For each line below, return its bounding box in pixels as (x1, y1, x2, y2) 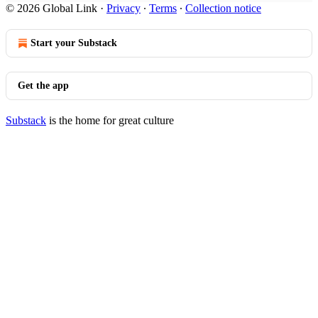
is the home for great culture (46, 114, 174, 126)
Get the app (18, 80, 69, 91)
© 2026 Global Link (6, 2, 97, 14)
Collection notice (185, 2, 261, 14)
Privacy (106, 2, 141, 14)
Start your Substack (31, 38, 117, 48)
